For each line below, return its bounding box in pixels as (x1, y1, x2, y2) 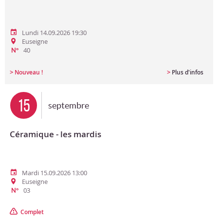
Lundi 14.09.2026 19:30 (22, 28, 87, 37)
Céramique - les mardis (10, 128, 101, 140)
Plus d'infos (172, 68, 203, 76)
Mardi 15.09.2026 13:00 (22, 168, 87, 177)
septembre (48, 100, 89, 110)
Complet (20, 208, 44, 216)
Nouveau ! (15, 68, 43, 76)
